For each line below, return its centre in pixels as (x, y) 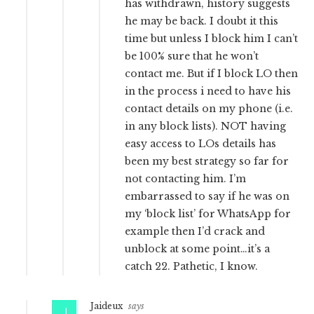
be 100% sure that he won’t (192, 56)
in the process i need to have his (208, 91)
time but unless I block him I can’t (212, 39)
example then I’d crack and (195, 232)
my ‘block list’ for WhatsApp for (208, 214)
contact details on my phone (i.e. (209, 109)
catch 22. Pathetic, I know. (192, 267)
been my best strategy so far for (207, 162)
